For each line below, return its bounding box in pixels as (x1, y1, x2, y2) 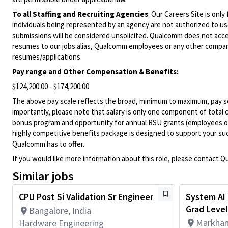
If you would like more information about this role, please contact (12, 154, 220, 163)
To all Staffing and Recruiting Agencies (12, 9, 148, 19)
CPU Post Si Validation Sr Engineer (19, 191, 153, 203)
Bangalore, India (29, 205, 91, 216)
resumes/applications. (12, 52, 82, 62)
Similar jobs (12, 168, 74, 184)
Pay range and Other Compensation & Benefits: (12, 67, 179, 76)
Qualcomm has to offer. (12, 139, 84, 149)
